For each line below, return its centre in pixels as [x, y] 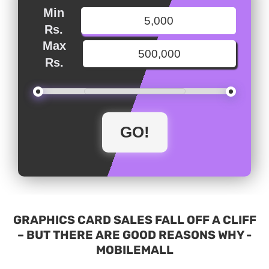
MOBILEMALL [134, 250]
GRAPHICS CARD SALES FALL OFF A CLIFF [134, 220]
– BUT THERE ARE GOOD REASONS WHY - [134, 235]
